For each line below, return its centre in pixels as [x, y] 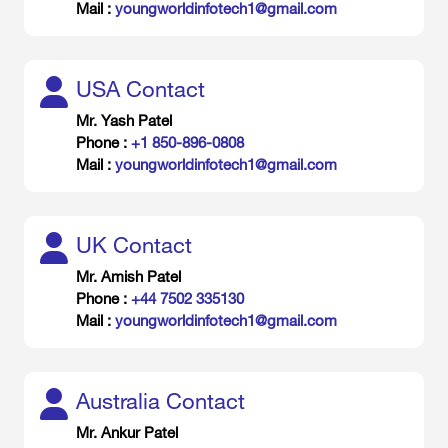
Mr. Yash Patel [124, 120]
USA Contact [140, 88]
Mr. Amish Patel [128, 276]
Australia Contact [160, 400]
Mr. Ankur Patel [127, 432]
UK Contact [134, 244]
